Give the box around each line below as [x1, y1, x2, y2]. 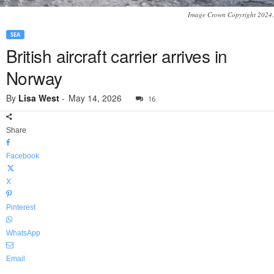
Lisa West [18, 92, 59, 105]
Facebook [6, 152, 39, 161]
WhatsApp [6, 229, 40, 238]
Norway [6, 65, 62, 91]
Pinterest [6, 203, 35, 212]
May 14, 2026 [68, 92, 122, 105]
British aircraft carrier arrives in [6, 43, 228, 68]
